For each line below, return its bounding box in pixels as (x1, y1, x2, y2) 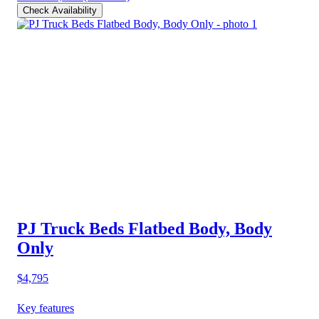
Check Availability (23, 4, 97, 16)
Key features (17, 302, 74, 315)
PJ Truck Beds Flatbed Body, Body (17, 219, 272, 239)
